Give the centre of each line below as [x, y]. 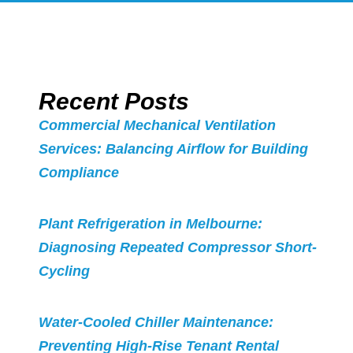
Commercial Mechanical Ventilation [157, 126]
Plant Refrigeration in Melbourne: [150, 224]
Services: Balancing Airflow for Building [173, 149]
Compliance [78, 173]
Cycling [64, 271]
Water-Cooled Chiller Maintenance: [156, 323]
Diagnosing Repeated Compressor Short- [177, 248]
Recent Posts [113, 102]
